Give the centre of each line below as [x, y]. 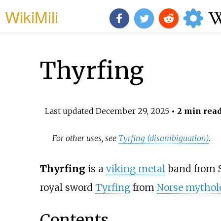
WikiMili [32, 16]
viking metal [135, 169]
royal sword [67, 188]
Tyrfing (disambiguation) [164, 138]
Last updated [70, 111]
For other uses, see [86, 138]
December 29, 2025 [132, 111]
